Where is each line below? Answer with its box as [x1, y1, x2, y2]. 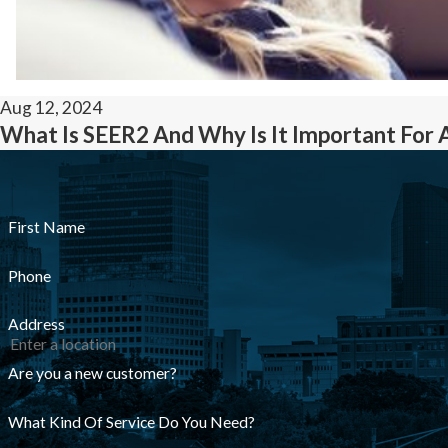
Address [7, 315, 65, 334]
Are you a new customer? [7, 364, 177, 383]
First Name [7, 217, 85, 236]
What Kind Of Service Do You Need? [7, 412, 255, 431]
